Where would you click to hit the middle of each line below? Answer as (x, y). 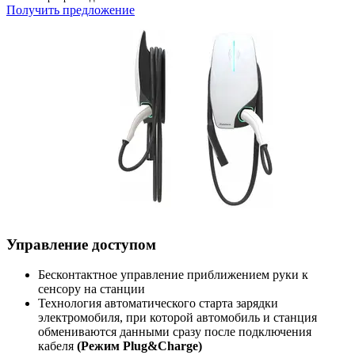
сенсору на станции (92, 289)
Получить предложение (71, 10)
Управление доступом (81, 244)
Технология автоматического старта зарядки (158, 303)
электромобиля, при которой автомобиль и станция (177, 318)
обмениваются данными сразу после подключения (175, 332)
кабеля (57, 346)
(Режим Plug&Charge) (139, 346)
